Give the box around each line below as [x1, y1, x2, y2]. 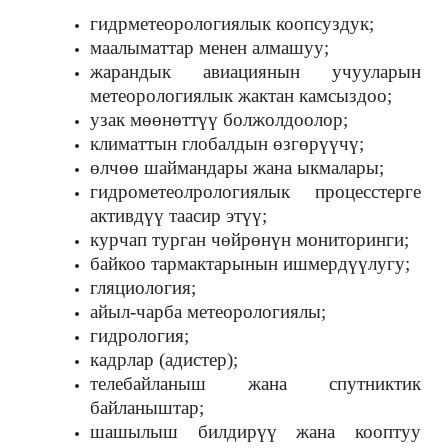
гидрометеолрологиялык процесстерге [90, 181, 421, 202]
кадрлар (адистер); [90, 349, 238, 370]
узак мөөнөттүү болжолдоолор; [90, 109, 348, 130]
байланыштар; [90, 397, 204, 418]
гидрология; [90, 325, 189, 346]
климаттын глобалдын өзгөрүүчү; [90, 133, 364, 154]
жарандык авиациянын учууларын [90, 61, 421, 82]
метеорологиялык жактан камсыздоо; [90, 85, 392, 106]
